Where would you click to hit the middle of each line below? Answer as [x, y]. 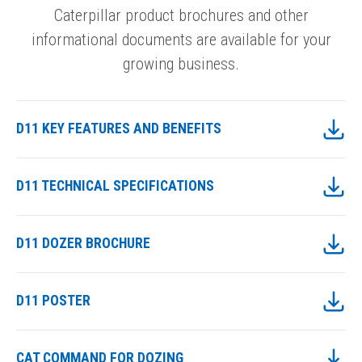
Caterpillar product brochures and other [181, 15]
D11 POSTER [53, 301]
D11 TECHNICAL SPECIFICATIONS [115, 186]
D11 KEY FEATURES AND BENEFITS [119, 129]
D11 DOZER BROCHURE [83, 244]
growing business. [181, 63]
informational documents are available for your [181, 39]
